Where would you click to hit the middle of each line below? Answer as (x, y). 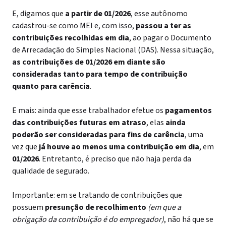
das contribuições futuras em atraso (79, 123)
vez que (25, 147)
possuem (29, 207)
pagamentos (188, 110)
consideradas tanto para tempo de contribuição (100, 74)
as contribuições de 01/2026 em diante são (89, 62)
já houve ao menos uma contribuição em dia (119, 147)
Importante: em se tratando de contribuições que (97, 195)
